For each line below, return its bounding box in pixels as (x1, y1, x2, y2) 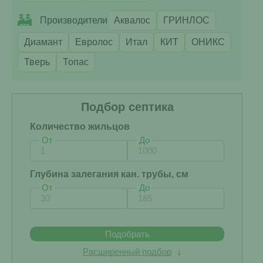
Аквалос (114, 15, 150, 25)
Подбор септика (80, 100, 174, 113)
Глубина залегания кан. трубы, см (30, 169, 188, 179)
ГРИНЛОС (163, 15, 210, 25)
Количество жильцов (30, 122, 130, 131)
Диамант (24, 37, 62, 47)
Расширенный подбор (83, 247, 171, 257)
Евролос (75, 37, 113, 47)
